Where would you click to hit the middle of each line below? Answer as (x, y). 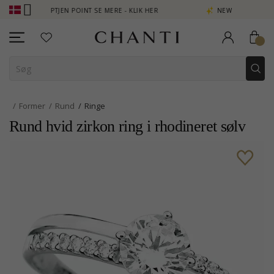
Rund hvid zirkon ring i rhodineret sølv (128, 126)
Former (32, 106)
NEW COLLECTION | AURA (227, 10)
